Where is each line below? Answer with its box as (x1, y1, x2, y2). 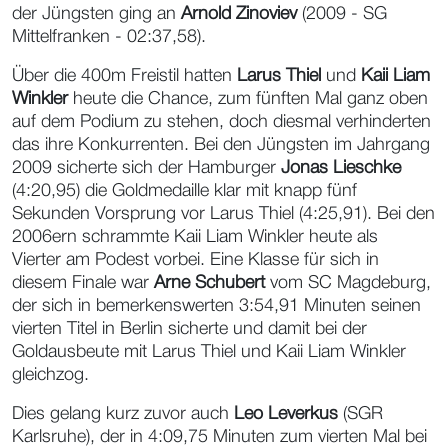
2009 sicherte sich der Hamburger (12, 159, 281, 176)
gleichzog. (12, 366, 89, 383)
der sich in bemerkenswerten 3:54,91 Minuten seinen (12, 297, 421, 314)
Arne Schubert (154, 274, 265, 291)
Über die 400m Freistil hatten (12, 67, 237, 84)
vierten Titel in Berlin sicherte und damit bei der (12, 320, 367, 337)
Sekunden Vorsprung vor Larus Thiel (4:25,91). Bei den (12, 205, 435, 222)
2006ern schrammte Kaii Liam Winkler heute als (12, 228, 378, 245)
